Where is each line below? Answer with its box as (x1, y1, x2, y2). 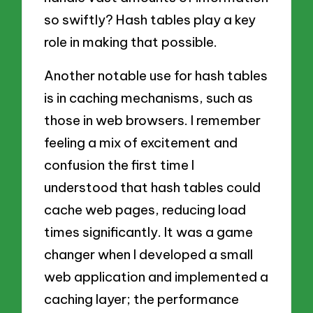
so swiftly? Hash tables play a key (44, 11, 256, 29)
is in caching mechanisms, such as (44, 89, 254, 106)
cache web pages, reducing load (44, 201, 247, 218)
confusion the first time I (44, 156, 195, 173)
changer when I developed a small (44, 245, 254, 263)
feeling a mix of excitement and (44, 133, 238, 151)
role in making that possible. (44, 34, 218, 51)
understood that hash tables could (44, 178, 261, 196)
